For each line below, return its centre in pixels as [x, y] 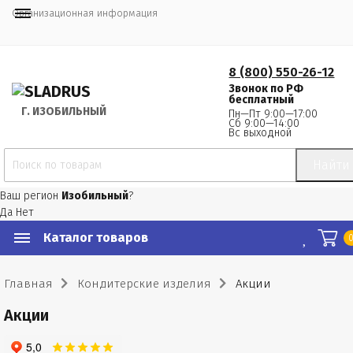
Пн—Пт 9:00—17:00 [273, 114]
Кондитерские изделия [144, 284]
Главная [28, 284]
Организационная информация [85, 13]
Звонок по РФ [266, 89]
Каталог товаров [96, 238]
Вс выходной [260, 133]
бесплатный [262, 100]
